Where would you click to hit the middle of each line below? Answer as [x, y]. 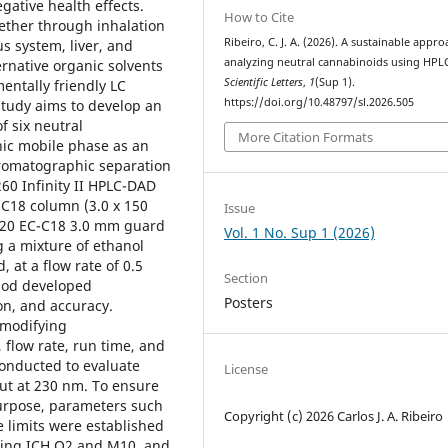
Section [246, 278]
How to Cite [259, 16]
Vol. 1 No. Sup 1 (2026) [300, 233]
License [246, 369]
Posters [249, 303]
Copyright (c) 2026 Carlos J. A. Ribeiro [334, 416]
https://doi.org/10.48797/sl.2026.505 [319, 101]
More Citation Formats [306, 137]
